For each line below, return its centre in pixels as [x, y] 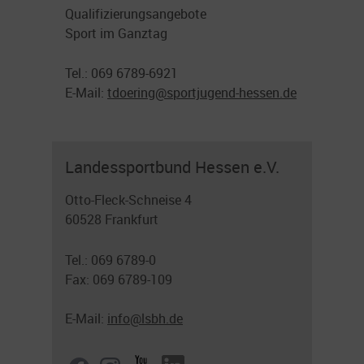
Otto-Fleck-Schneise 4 [128, 200]
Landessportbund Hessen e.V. [172, 167]
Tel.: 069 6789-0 [110, 260]
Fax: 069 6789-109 [119, 279]
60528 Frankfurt [112, 220]
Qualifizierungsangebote [136, 13]
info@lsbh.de [145, 318]
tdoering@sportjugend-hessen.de [202, 93]
